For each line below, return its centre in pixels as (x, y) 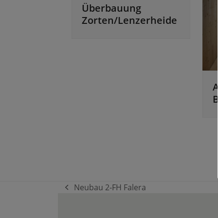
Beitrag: (79, 204)
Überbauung (111, 8)
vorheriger (84, 192)
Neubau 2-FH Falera (110, 188)
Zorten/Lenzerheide (129, 20)
